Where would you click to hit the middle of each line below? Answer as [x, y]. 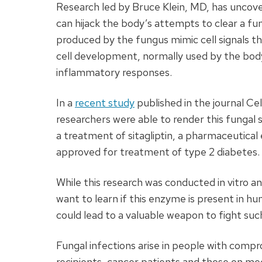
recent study [105, 103]
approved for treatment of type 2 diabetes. [158, 152]
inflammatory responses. [114, 73]
